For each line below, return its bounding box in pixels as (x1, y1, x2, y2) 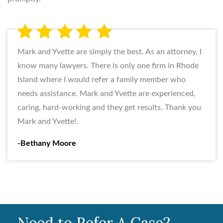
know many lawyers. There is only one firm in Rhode (17, 61, 199, 70)
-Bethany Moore (17, 139, 76, 147)
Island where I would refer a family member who (17, 75, 186, 84)
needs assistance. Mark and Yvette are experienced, (17, 89, 196, 98)
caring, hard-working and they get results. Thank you (17, 103, 201, 111)
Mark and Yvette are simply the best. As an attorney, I (17, 47, 202, 56)
